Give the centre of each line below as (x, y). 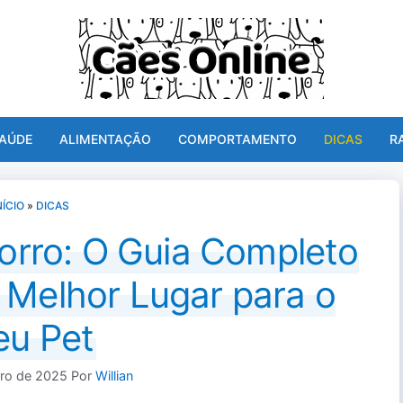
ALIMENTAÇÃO (105, 139)
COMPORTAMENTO (237, 139)
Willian (114, 376)
